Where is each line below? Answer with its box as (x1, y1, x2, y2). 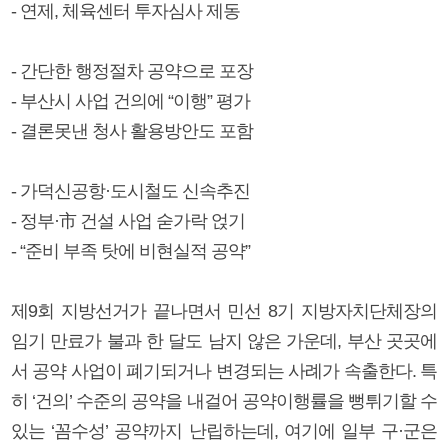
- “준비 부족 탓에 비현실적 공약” (11, 240, 250, 261)
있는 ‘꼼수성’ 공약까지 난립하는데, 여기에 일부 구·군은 (11, 420, 437, 441)
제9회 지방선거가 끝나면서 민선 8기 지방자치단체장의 (11, 300, 437, 321)
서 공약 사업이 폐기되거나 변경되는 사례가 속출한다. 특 (11, 360, 437, 381)
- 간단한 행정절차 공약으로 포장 (11, 60, 253, 81)
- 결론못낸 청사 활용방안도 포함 (11, 120, 253, 141)
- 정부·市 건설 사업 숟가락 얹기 (11, 210, 245, 231)
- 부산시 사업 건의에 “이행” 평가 (11, 90, 250, 111)
